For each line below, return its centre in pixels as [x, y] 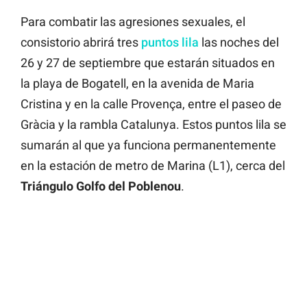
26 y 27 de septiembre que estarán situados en [148, 63]
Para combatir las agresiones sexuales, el [133, 22]
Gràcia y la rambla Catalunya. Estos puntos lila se [153, 125]
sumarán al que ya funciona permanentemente [148, 145]
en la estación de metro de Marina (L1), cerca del [153, 166]
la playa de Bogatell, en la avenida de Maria [137, 84]
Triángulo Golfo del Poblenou [101, 186]
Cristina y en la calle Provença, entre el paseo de [151, 104]
